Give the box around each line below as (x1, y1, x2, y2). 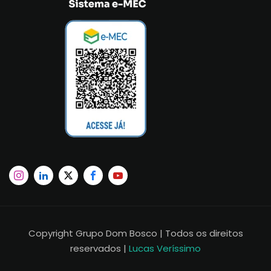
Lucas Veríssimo (129, 241, 201, 255)
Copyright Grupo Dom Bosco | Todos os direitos (28, 226, 243, 240)
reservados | (70, 241, 129, 255)
